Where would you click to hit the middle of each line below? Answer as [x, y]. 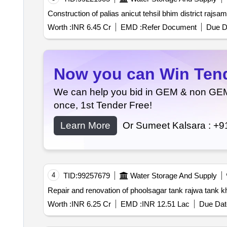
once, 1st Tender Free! [103, 105]
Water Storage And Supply [173, 176]
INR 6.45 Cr [91, 27]
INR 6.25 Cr [91, 204]
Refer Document [169, 27]
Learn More [85, 126]
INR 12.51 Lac [165, 204]
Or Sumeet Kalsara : [168, 126]
